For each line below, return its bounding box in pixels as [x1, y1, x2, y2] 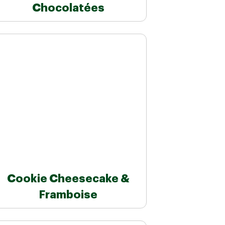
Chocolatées [32, 3, 104, 14]
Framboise [39, 189, 98, 201]
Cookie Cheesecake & [7, 173, 130, 185]
